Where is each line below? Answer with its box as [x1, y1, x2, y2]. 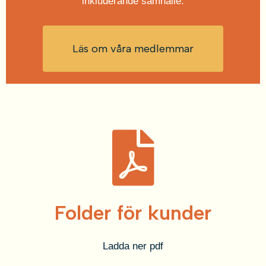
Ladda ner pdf [103, 240, 163, 252]
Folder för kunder [55, 201, 211, 226]
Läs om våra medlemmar [72, 42, 194, 56]
